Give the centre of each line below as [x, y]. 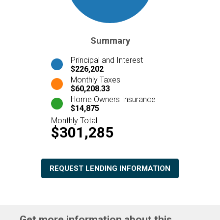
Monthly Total [74, 120]
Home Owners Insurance [113, 99]
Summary [110, 41]
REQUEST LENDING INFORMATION [110, 168]
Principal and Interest [107, 60]
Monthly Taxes [96, 80]
